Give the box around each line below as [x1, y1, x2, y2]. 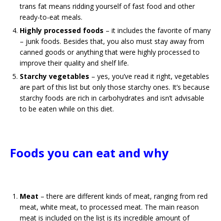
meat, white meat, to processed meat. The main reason [20, 202, 199, 212]
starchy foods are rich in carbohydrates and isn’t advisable [20, 93, 204, 103]
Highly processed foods [20, 26, 104, 35]
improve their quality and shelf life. [20, 58, 129, 68]
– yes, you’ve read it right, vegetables [89, 72, 209, 81]
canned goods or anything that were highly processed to [20, 47, 200, 57]
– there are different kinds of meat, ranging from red [40, 191, 208, 201]
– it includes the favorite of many [104, 26, 211, 35]
